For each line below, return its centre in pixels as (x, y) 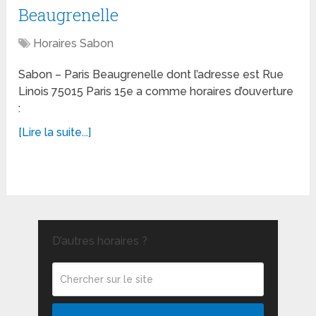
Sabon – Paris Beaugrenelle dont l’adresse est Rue (151, 75)
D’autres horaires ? (99, 241)
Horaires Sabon (74, 44)
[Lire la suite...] (55, 133)
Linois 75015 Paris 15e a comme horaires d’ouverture (156, 92)
